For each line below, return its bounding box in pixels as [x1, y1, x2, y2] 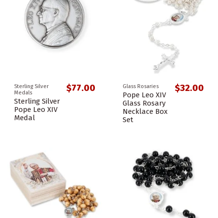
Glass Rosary [123, 99, 165, 108]
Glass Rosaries [123, 83, 159, 90]
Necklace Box [123, 107, 167, 116]
